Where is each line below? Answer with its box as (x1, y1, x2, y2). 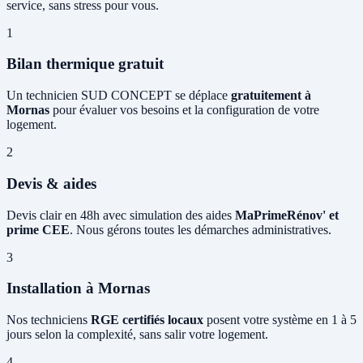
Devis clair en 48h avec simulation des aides (6, 207, 235, 222)
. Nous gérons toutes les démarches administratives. (70, 222, 331, 237)
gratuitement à (231, 88, 311, 103)
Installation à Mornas (6, 280, 150, 297)
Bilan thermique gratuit (6, 55, 164, 73)
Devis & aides (6, 174, 96, 192)
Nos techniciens (6, 313, 91, 327)
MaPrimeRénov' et (235, 207, 339, 222)
